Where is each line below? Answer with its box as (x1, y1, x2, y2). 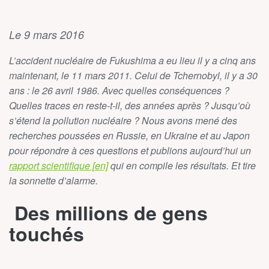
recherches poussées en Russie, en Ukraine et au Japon (9, 128, 250, 142)
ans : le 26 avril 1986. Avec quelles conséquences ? (9, 83, 229, 97)
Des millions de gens (9, 198, 208, 226)
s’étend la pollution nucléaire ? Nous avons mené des (9, 113, 237, 127)
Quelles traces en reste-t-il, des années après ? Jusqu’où (9, 98, 250, 112)
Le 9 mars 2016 (9, 26, 84, 42)
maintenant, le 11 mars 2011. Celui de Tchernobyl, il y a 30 (9, 68, 258, 82)
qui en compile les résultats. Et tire (108, 158, 256, 172)
